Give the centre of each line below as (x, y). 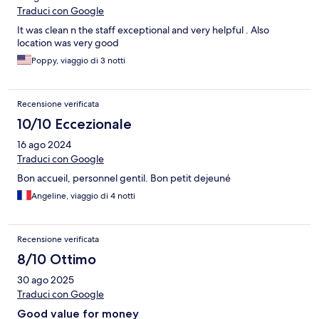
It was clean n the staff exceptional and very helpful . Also (143, 30)
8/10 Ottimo (57, 260)
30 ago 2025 (46, 280)
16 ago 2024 (44, 145)
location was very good (68, 43)
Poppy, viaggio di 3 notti (78, 61)
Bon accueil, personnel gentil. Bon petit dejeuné (124, 178)
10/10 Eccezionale (74, 124)
